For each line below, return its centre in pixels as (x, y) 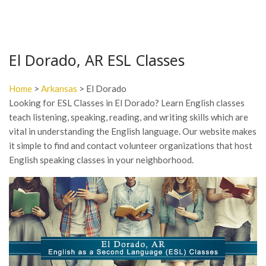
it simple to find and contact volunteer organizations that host (131, 145)
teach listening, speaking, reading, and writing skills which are (129, 117)
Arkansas (59, 88)
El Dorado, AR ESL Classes (97, 60)
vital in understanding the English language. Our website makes (133, 131)
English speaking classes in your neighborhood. (101, 160)
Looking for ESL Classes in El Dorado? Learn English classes (127, 103)
